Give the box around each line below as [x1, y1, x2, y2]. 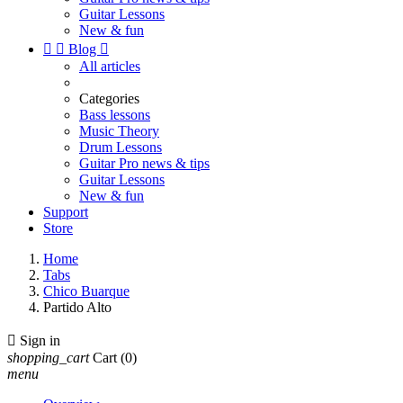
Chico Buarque [43, 283, 130, 299]
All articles [79, 58, 140, 74]
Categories [79, 91, 139, 106]
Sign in [20, 333, 60, 348]
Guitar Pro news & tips [79, 156, 210, 171]
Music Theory [79, 123, 159, 139]
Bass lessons [79, 107, 150, 122]
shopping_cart [7, 350, 89, 365]
